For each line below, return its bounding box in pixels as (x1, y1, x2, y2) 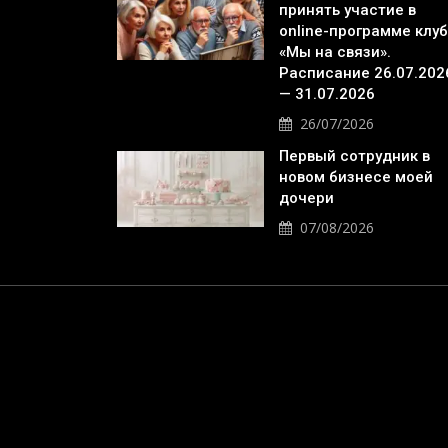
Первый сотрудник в (279, 147, 430, 165)
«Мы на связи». (279, 43, 391, 61)
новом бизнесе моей (279, 168, 433, 186)
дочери (279, 189, 334, 207)
